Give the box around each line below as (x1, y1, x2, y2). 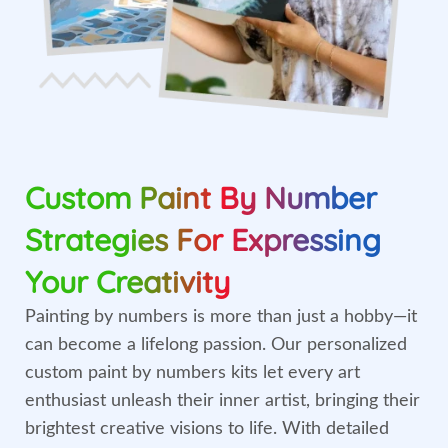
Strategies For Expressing (25, 220, 381, 259)
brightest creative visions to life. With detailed (25, 419, 389, 438)
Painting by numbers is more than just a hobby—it (25, 307, 417, 326)
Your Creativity (25, 262, 230, 301)
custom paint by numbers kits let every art (25, 363, 360, 382)
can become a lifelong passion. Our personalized (25, 335, 407, 354)
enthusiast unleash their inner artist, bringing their (25, 391, 420, 410)
